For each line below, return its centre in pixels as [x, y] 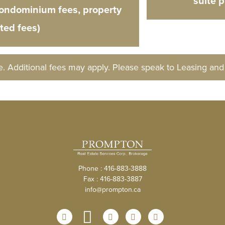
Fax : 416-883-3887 [113, 179]
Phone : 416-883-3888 [113, 168]
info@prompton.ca [113, 190]
